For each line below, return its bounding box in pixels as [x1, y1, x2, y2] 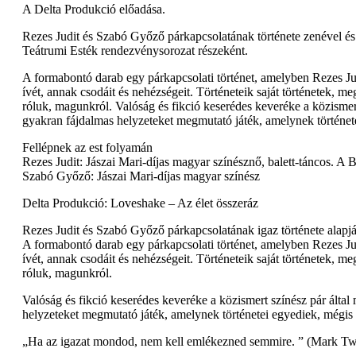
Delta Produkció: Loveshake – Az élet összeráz [22, 196, 258, 211]
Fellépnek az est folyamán [22, 141, 153, 155]
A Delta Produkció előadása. [22, 2, 165, 17]
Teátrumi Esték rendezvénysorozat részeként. [22, 44, 248, 58]
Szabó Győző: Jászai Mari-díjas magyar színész [22, 169, 260, 184]
